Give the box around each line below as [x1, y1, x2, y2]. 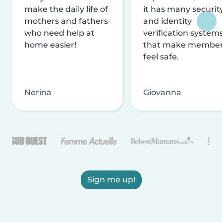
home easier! [24, 40, 76, 50]
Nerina [24, 87, 52, 97]
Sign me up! [87, 174, 135, 184]
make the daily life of [24, 4, 108, 14]
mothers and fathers [24, 16, 108, 26]
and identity [143, 16, 192, 26]
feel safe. [143, 52, 179, 61]
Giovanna [143, 87, 181, 97]
